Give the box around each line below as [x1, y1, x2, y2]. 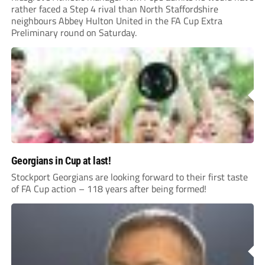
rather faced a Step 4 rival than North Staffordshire [11, 2, 218, 17]
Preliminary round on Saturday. [11, 25, 137, 40]
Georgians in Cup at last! [11, 154, 111, 167]
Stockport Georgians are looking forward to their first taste [11, 170, 248, 185]
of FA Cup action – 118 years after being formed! [11, 182, 206, 196]
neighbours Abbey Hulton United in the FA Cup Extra [11, 14, 222, 28]
